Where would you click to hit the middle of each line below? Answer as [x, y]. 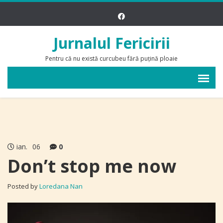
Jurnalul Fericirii [111, 43]
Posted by [23, 186]
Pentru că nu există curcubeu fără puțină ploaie [111, 58]
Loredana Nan [61, 186]
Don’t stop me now [92, 166]
